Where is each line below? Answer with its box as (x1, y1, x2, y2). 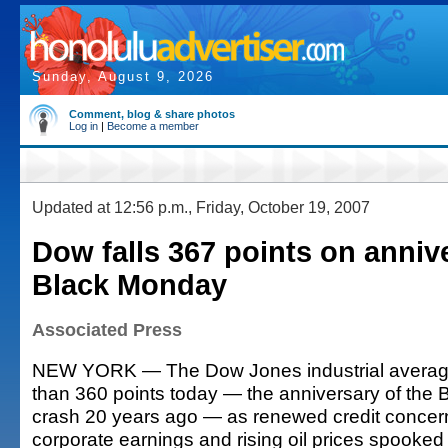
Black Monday (32, 269, 227, 301)
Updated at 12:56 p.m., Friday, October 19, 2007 (32, 198, 370, 216)
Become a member (107, 120, 199, 132)
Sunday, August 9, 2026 (32, 69, 214, 84)
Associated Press (32, 320, 182, 340)
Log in (69, 120, 98, 132)
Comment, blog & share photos (69, 108, 235, 120)
